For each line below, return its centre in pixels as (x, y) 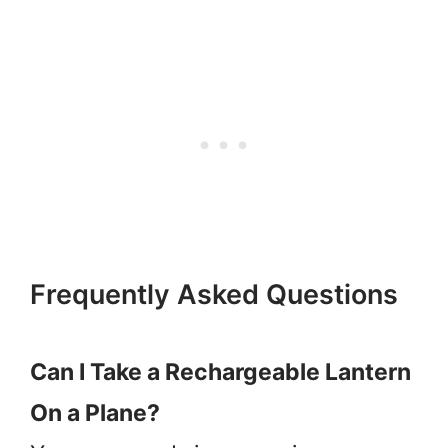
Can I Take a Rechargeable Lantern (220, 371)
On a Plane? (95, 412)
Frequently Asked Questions (214, 294)
